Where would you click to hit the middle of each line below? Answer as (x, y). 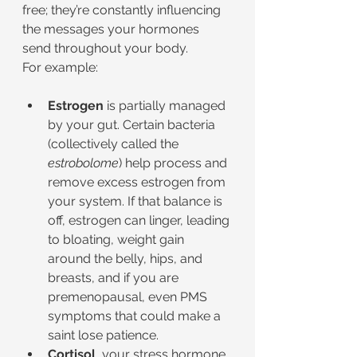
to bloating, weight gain (118, 239)
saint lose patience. (103, 335)
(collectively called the (115, 144)
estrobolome (83, 163)
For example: (60, 67)
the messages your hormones (112, 29)
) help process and (175, 163)
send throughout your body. (105, 48)
